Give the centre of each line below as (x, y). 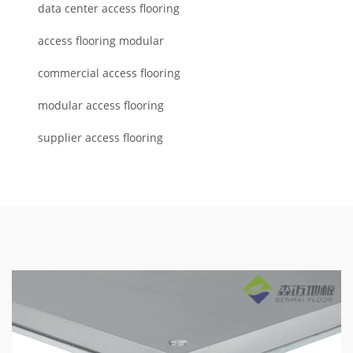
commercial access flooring (109, 73)
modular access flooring (101, 106)
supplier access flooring (100, 138)
